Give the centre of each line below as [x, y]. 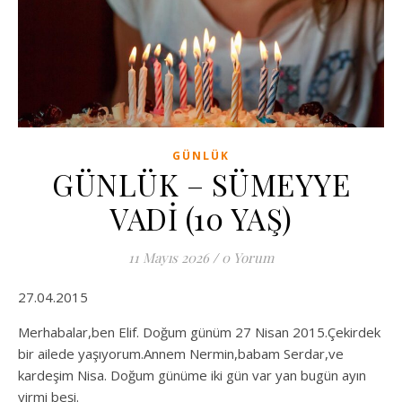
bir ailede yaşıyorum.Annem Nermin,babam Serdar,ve [181, 353]
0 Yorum [248, 257]
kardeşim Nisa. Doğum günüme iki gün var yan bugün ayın [192, 375]
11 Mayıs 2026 [169, 257]
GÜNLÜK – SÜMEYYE [201, 184]
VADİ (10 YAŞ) [201, 218]
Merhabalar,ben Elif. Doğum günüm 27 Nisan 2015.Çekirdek [199, 332]
